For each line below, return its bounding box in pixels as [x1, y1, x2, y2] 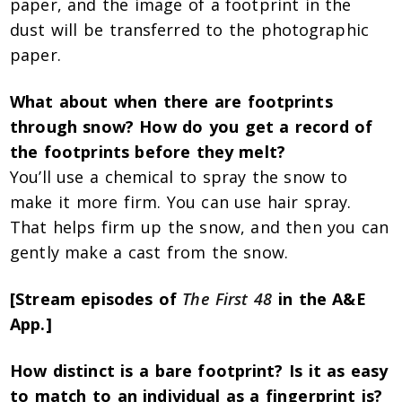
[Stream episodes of [10, 288, 183, 310]
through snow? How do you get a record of [10, 116, 373, 138]
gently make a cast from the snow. [10, 241, 288, 264]
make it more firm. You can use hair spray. [10, 191, 352, 214]
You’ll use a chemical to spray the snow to [10, 166, 348, 188]
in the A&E [272, 288, 366, 310]
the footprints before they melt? [10, 141, 285, 163]
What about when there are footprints [10, 91, 333, 113]
